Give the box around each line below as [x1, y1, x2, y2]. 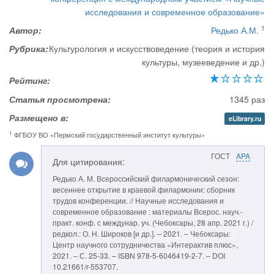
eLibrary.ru [228, 114, 261, 123]
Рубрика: [9, 42, 48, 54]
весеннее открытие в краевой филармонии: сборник [53, 184, 235, 194]
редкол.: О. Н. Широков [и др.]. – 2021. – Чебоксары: [53, 228, 231, 239]
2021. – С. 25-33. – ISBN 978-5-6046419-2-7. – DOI [53, 250, 225, 261]
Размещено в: [9, 111, 68, 124]
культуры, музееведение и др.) [142, 56, 265, 68]
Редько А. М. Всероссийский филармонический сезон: [53, 173, 239, 183]
